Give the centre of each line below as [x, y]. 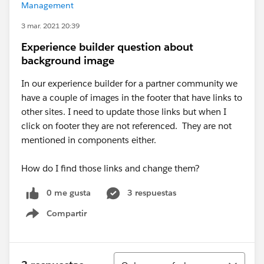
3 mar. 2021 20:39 [50, 26]
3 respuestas [152, 193]
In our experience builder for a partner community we [129, 83]
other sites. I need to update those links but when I [124, 112]
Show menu [63, 220]
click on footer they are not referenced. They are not [126, 126]
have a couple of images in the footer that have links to [132, 98]
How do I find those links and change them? [110, 168]
